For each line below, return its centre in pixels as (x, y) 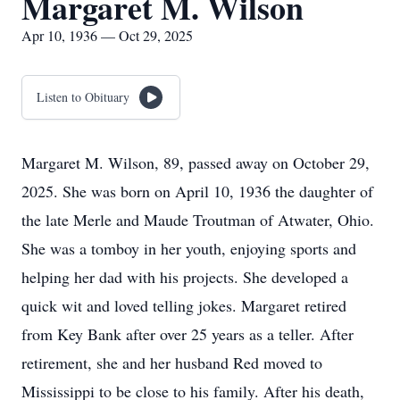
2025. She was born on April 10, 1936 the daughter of (197, 191)
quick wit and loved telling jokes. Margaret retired (184, 305)
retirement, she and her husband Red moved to (172, 362)
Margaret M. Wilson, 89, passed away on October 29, (196, 162)
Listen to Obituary (83, 97)
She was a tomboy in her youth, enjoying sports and (189, 248)
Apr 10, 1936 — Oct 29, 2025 (107, 35)
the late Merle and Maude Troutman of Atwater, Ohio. (198, 220)
